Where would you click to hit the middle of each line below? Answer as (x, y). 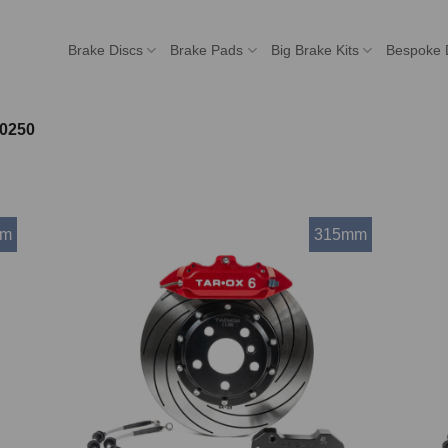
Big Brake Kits (314, 50)
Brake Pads (207, 50)
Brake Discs (106, 50)
